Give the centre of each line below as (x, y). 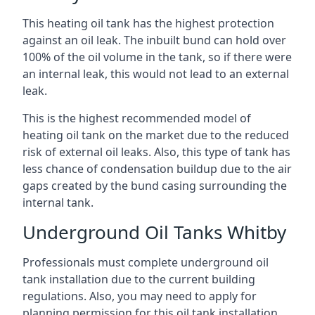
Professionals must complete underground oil (146, 262)
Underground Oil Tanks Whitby (154, 232)
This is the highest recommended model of (137, 118)
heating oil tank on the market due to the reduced (156, 135)
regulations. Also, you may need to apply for (140, 296)
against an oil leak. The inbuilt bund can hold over (154, 40)
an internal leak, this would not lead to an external (156, 73)
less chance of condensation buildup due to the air (157, 168)
